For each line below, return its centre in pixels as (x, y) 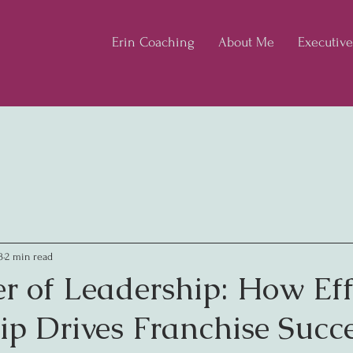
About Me (246, 42)
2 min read (29, 256)
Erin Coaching (153, 42)
